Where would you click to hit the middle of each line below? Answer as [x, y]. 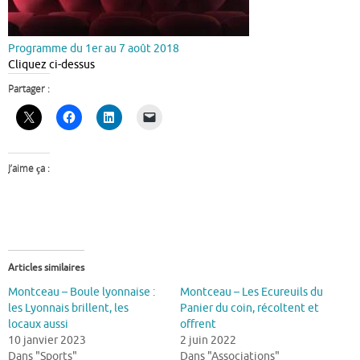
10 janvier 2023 [47, 340]
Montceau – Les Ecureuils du [252, 292]
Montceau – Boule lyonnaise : [82, 292]
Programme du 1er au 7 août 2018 [94, 49]
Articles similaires [46, 267]
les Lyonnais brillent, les [68, 308]
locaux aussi [38, 324]
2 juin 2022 [208, 340]
